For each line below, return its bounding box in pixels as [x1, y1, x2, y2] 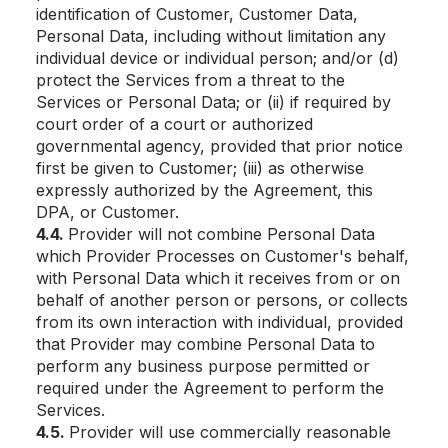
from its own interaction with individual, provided [36, 312, 403, 332]
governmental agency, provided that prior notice [36, 136, 403, 156]
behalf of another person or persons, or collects [36, 290, 408, 310]
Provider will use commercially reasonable [69, 422, 391, 442]
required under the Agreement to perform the [36, 378, 384, 398]
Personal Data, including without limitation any [36, 26, 386, 46]
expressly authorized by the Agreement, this [36, 180, 373, 200]
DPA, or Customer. [36, 202, 179, 222]
